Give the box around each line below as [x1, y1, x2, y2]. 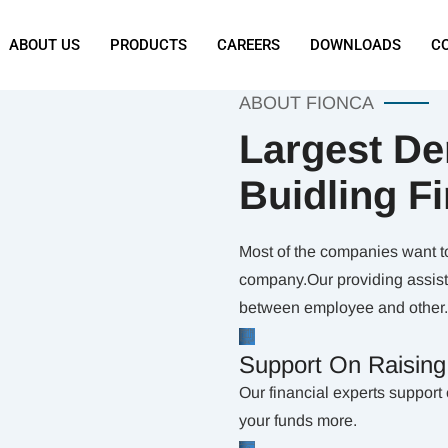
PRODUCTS [110, 36, 188, 54]
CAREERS [217, 36, 281, 54]
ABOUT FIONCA [239, 93, 374, 113]
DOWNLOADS [310, 36, 402, 54]
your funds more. [239, 412, 357, 429]
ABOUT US [9, 36, 81, 54]
